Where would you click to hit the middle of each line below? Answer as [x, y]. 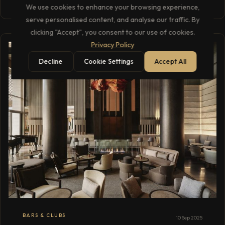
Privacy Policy [113, 44]
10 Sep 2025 [189, 217]
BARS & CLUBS [44, 215]
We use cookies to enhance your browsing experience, [113, 7]
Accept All [171, 61]
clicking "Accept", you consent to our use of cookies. [113, 32]
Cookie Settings [109, 61]
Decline [51, 61]
